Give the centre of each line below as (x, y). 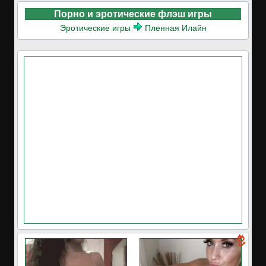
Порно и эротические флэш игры (133, 14)
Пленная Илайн (175, 28)
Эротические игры (95, 28)
